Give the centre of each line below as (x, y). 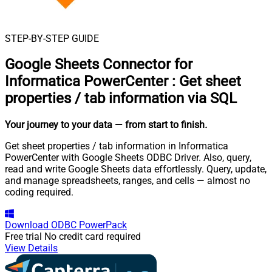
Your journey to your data (59, 125)
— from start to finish (160, 125)
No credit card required (93, 237)
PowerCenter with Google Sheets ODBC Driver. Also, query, (128, 158)
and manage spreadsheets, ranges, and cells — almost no (127, 181)
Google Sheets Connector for (99, 65)
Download (27, 225)
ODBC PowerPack (89, 225)
